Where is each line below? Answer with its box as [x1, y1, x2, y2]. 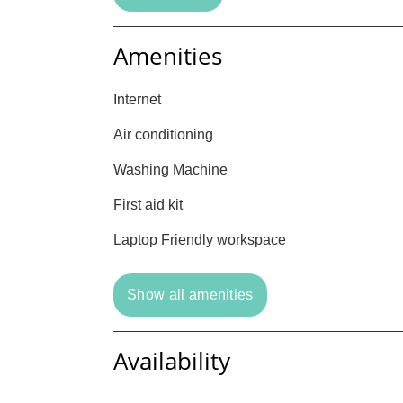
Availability [113, 345, 230, 377]
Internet [113, 92, 161, 107]
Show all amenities [127, 287, 254, 302]
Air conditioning [113, 127, 213, 142]
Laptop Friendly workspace [113, 232, 286, 247]
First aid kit [113, 197, 183, 212]
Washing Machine [113, 162, 228, 177]
